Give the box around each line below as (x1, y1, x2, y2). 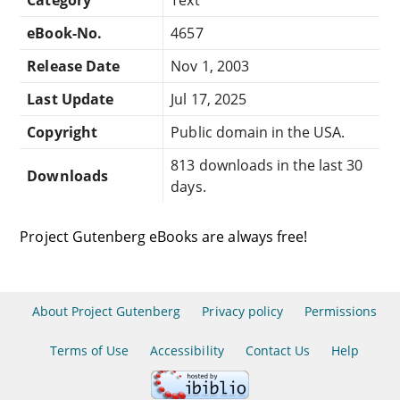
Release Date (27, 55, 120, 76)
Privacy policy (202, 303, 283, 320)
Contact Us (245, 342, 311, 359)
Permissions (304, 303, 378, 320)
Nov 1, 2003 (171, 55, 249, 76)
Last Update (27, 88, 113, 109)
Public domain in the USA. (171, 121, 346, 142)
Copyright (27, 121, 97, 142)
